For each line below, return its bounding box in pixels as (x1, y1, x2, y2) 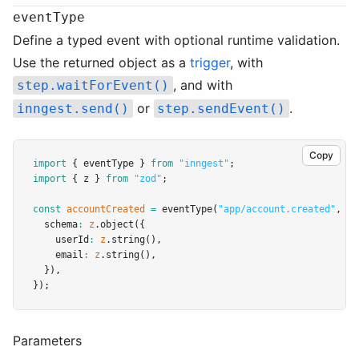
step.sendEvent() (157, 101, 286, 116)
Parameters (13, 333, 82, 349)
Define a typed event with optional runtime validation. (13, 32, 340, 48)
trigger (190, 54, 230, 71)
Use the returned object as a (13, 54, 190, 71)
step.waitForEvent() (16, 78, 169, 93)
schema (33, 219, 78, 230)
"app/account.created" (218, 204, 336, 215)
